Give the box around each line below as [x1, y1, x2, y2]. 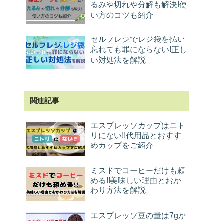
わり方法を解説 [90, 186, 146, 195]
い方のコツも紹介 [90, 10, 153, 19]
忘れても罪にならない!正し [90, 44, 187, 54]
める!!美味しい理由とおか [90, 176, 181, 185]
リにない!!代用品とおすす [90, 131, 181, 140]
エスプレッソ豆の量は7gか [90, 211, 186, 220]
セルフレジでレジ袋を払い [90, 34, 185, 43]
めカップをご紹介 [90, 141, 153, 149]
